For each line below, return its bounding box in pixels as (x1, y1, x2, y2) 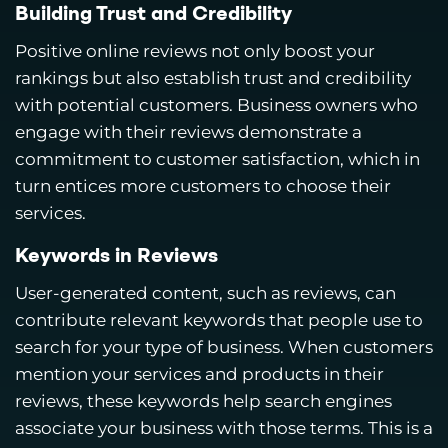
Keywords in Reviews (15, 246, 218, 267)
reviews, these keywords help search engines (15, 390, 392, 411)
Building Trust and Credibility (15, 5, 292, 26)
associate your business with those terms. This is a (15, 417, 433, 438)
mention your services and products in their (15, 363, 384, 384)
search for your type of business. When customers (15, 336, 433, 357)
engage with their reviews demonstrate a (15, 122, 362, 143)
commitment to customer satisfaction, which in (15, 149, 420, 170)
